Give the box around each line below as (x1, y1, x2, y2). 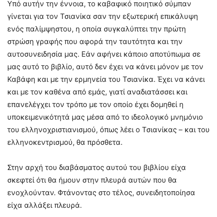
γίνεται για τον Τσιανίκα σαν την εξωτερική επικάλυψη (7, 12, 198, 21)
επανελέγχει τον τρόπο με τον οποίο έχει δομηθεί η (7, 100, 184, 109)
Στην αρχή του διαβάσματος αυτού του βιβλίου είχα (7, 163, 186, 172)
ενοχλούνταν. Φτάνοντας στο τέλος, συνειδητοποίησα (7, 188, 195, 198)
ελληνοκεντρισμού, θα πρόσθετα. (7, 138, 123, 147)
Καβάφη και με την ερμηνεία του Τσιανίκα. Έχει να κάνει (7, 75, 205, 84)
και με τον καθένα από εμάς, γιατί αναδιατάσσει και (7, 87, 187, 97)
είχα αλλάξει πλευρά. (7, 201, 82, 210)
